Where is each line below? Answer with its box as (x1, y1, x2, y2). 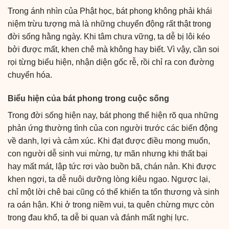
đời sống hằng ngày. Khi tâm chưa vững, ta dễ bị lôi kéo (8, 32, 210, 41)
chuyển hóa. (8, 70, 52, 79)
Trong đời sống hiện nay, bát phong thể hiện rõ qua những (8, 110, 218, 120)
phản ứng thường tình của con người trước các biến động (8, 123, 218, 132)
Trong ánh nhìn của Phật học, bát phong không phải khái (8, 6, 212, 15)
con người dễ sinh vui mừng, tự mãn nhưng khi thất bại (8, 149, 208, 158)
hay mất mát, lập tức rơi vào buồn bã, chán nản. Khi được (8, 162, 216, 171)
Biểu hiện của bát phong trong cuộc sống (8, 94, 171, 103)
